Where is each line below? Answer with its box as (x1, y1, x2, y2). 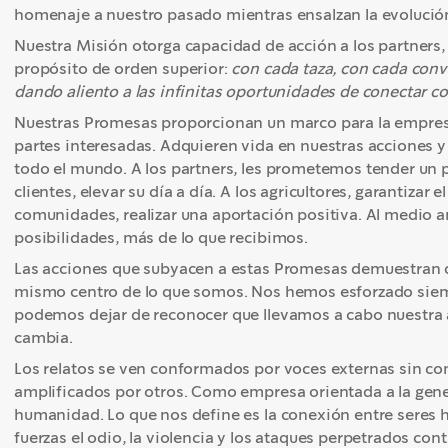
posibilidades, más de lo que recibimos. (14, 227, 312, 248)
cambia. (14, 327, 73, 348)
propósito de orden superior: (14, 58, 232, 79)
